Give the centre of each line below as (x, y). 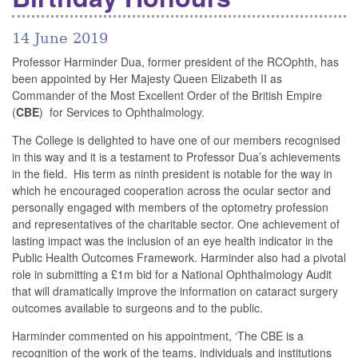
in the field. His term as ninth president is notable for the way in (172, 174)
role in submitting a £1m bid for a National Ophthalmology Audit (172, 274)
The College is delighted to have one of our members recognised (176, 140)
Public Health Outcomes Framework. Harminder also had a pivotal (179, 258)
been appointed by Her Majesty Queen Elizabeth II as (147, 79)
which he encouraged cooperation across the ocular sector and (171, 191)
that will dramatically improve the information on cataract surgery (175, 291)
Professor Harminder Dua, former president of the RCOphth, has (175, 62)
